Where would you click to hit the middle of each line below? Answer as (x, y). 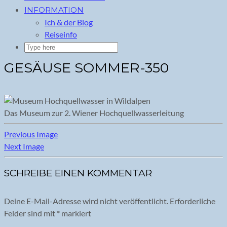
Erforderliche (193, 201)
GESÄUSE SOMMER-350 (86, 68)
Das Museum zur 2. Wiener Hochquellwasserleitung (94, 112)
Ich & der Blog (69, 22)
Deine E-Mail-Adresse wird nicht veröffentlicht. (86, 201)
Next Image (24, 146)
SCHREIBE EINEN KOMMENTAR (78, 173)
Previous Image (31, 134)
